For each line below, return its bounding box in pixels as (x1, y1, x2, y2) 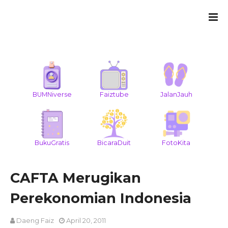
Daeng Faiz (16, 216, 54, 224)
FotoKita (162, 139, 190, 147)
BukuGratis (35, 139, 69, 147)
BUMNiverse (32, 91, 72, 98)
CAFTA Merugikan (10, 169, 141, 186)
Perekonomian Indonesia (10, 190, 191, 207)
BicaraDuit (97, 139, 131, 147)
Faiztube (99, 91, 129, 98)
